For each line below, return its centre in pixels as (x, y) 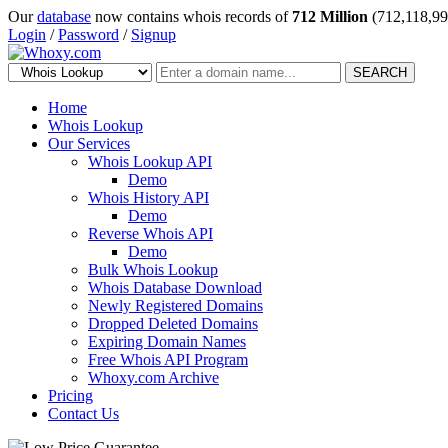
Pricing (70, 395)
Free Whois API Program (168, 359)
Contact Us (83, 413)
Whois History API (148, 197)
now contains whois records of (191, 16)
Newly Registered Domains (175, 305)
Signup (153, 34)
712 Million (330, 16)
